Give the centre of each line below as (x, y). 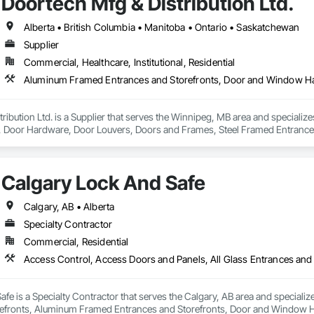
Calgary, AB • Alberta (69, 207)
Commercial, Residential (76, 242)
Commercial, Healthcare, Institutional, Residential (129, 62)
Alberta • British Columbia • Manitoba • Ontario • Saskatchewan (162, 27)
